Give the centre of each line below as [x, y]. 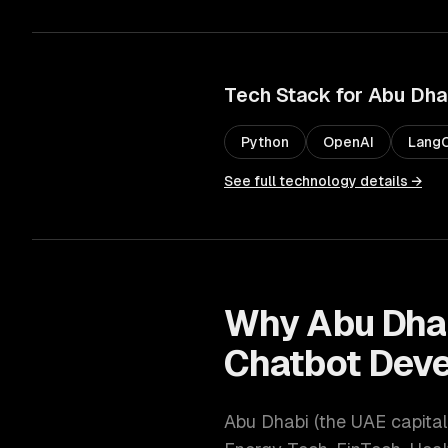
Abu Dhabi [266, 421]
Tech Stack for [296, 95]
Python [265, 142]
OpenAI [348, 142]
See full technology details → [323, 181]
